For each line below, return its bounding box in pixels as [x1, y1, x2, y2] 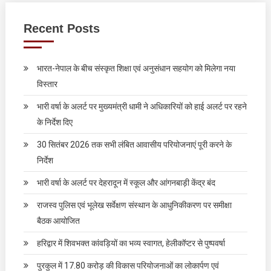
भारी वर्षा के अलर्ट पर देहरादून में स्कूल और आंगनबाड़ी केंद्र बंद [36, 178, 215, 188]
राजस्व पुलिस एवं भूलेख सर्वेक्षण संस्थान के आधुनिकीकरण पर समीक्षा [36, 200, 232, 210]
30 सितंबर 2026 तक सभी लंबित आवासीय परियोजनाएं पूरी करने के [36, 140, 232, 149]
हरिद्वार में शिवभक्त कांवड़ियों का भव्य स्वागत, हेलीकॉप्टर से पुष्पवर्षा [36, 238, 225, 248]
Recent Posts [23, 22, 100, 35]
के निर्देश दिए [36, 117, 73, 127]
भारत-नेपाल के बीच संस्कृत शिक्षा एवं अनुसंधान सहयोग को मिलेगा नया [36, 64, 235, 73]
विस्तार [36, 79, 57, 89]
